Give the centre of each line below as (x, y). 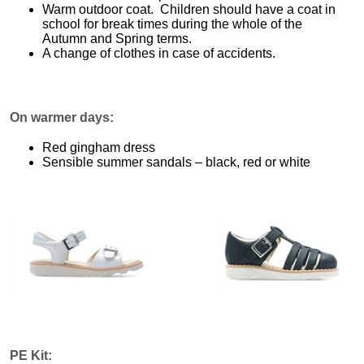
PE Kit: (31, 355)
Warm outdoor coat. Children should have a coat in (189, 9)
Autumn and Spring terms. (117, 38)
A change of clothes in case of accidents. (159, 53)
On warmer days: (62, 117)
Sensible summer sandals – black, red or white (176, 162)
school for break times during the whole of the (172, 24)
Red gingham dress (99, 147)
